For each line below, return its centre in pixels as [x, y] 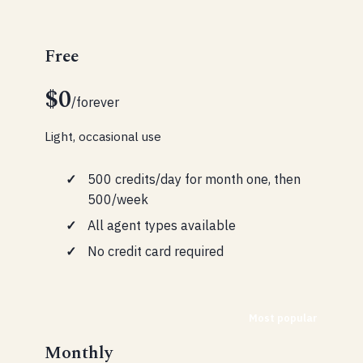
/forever [96, 102]
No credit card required [155, 250]
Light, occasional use [103, 136]
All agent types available [161, 224]
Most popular [283, 318]
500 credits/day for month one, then [194, 179]
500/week [117, 199]
